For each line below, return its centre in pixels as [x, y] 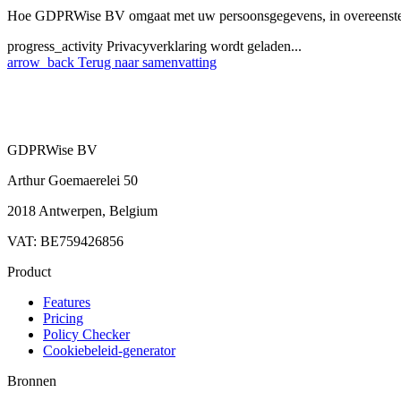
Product [29, 272]
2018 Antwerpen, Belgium [82, 211]
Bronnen [32, 381]
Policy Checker [86, 335]
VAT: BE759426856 [65, 242]
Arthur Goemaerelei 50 [73, 181]
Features [67, 303]
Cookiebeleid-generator [109, 351]
